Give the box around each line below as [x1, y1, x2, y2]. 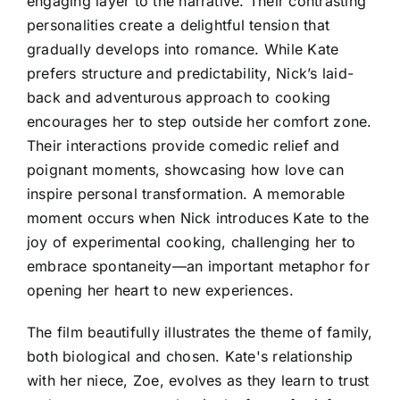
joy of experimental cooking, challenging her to [27, 232, 356, 251]
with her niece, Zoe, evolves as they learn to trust [27, 371, 370, 389]
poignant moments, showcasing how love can [27, 160, 344, 179]
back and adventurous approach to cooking [27, 87, 331, 106]
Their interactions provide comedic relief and [27, 136, 339, 154]
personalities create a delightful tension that [27, 15, 330, 34]
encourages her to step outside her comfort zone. [27, 112, 372, 130]
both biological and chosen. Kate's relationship [27, 346, 354, 365]
